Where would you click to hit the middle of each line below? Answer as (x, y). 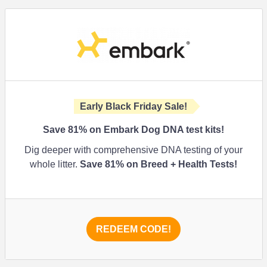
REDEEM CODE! (133, 229)
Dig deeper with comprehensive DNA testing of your (133, 150)
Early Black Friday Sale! (133, 106)
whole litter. (55, 164)
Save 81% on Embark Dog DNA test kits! (133, 130)
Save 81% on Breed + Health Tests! (159, 164)
